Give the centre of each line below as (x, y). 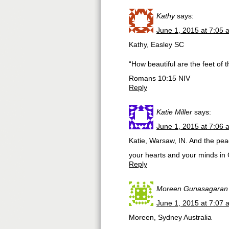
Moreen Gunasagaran (192, 189)
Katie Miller (174, 112)
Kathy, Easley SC (156, 44)
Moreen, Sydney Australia (170, 217)
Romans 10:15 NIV (159, 78)
